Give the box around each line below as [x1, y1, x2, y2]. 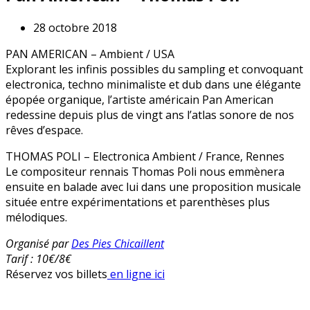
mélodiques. [6, 209, 67, 225]
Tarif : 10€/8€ [6, 250, 71, 266]
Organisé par [6, 235, 71, 251]
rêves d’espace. [6, 122, 83, 138]
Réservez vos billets [6, 266, 107, 282]
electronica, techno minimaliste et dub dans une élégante [6, 76, 301, 92]
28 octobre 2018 [33, 19, 117, 35]
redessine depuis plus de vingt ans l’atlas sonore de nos [6, 107, 294, 122]
